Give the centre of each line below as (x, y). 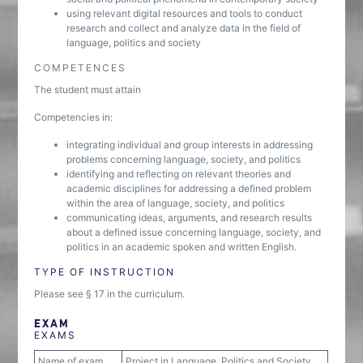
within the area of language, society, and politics (176, 203)
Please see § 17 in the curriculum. (110, 294)
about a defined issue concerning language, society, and (194, 232)
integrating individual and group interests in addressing (190, 145)
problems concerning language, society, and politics (184, 159)
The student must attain (88, 90)
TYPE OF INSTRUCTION (105, 272)
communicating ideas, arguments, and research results (190, 218)
